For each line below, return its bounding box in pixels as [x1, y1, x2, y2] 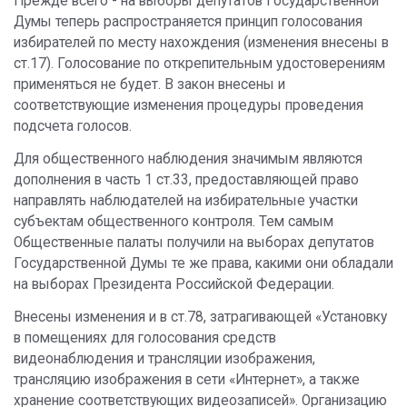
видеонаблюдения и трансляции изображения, [14, 351, 315, 367]
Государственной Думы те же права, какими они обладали [14, 255, 393, 272]
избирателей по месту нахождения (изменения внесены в [14, 35, 389, 51]
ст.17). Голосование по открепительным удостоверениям [14, 55, 385, 72]
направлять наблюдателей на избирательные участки [14, 193, 358, 209]
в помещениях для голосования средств [14, 330, 276, 346]
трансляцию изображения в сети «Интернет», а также [14, 372, 360, 388]
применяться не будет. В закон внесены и [14, 76, 285, 93]
